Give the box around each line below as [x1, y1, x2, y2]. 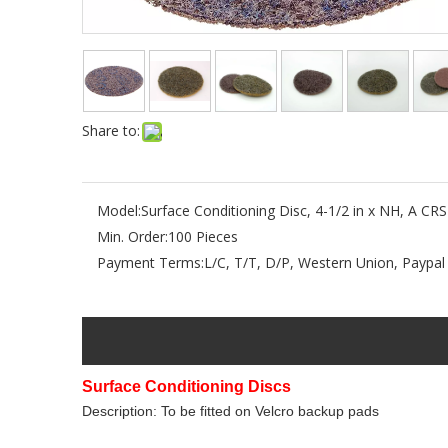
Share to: [82, 121, 140, 140]
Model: [97, 201, 141, 220]
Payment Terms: [97, 253, 204, 272]
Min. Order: [97, 227, 168, 246]
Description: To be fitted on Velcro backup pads [82, 403, 379, 419]
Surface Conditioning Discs [82, 378, 291, 395]
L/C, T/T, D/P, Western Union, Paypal [204, 253, 445, 272]
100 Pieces [168, 227, 238, 246]
